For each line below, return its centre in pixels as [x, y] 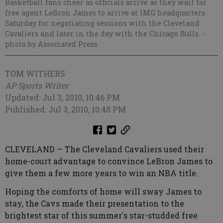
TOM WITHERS [35, 73]
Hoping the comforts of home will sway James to [103, 192]
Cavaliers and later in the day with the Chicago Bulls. [104, 33]
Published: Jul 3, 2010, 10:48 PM [65, 109]
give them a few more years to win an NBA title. [102, 173]
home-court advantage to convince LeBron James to [109, 161]
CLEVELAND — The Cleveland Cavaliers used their [105, 149]
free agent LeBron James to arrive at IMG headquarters [105, 12]
